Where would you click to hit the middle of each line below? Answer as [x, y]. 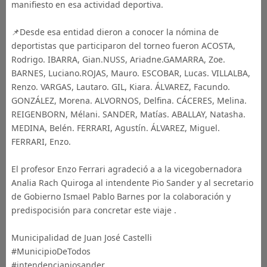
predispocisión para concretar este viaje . [94, 210]
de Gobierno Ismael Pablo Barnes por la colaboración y [121, 196]
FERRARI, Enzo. [41, 142]
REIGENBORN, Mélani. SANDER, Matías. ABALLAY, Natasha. [128, 114]
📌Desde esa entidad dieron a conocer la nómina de [115, 32]
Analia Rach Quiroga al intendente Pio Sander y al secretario [132, 183]
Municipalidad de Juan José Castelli [81, 237]
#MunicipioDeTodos [51, 251]
